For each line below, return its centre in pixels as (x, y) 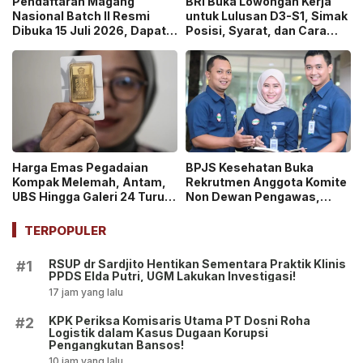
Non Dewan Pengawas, (253, 196)
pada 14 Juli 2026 (63, 211)
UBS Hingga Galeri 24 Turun (92, 196)
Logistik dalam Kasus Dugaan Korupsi (158, 333)
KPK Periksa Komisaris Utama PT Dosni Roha (179, 320)
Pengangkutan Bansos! (116, 345)
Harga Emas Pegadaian (80, 167)
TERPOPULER (65, 231)
